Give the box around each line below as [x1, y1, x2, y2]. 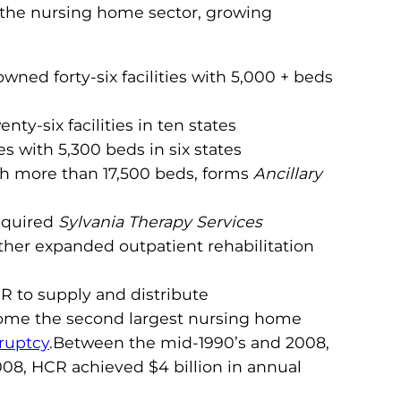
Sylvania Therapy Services [58, 211, 262, 231]
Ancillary [253, 163, 322, 183]
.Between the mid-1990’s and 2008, [49, 332, 329, 352]
